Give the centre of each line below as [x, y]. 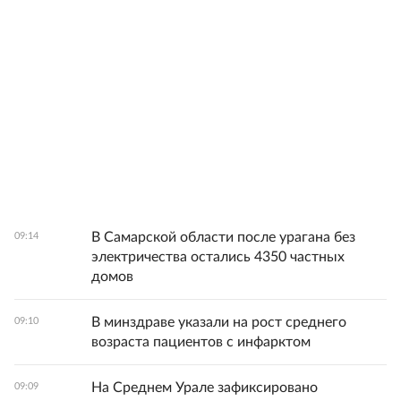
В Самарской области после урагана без [223, 237]
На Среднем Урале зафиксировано [205, 388]
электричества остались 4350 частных [218, 257]
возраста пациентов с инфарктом [201, 342]
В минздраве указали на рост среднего [219, 322]
